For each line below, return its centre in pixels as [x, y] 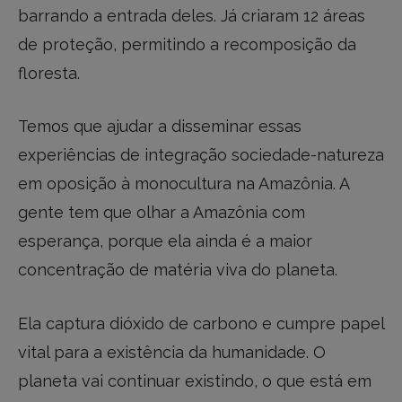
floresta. [49, 73]
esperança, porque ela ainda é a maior [165, 241]
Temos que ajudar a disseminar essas [160, 127]
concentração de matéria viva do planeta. [178, 270]
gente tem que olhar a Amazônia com [162, 213]
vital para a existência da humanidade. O [172, 353]
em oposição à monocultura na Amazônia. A [184, 184]
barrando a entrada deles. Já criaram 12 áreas [192, 15]
